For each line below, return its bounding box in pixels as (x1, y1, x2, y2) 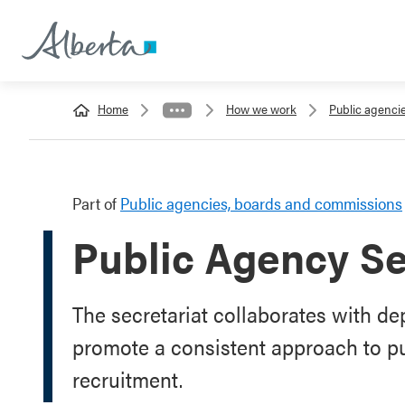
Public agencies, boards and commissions (120, 192, 402, 214)
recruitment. (72, 363, 183, 394)
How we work (226, 99, 297, 118)
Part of (72, 192, 120, 214)
